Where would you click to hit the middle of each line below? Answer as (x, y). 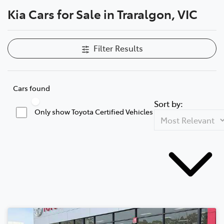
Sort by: (168, 103)
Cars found (31, 88)
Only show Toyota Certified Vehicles (94, 111)
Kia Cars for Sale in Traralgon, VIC (102, 13)
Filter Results (118, 48)
